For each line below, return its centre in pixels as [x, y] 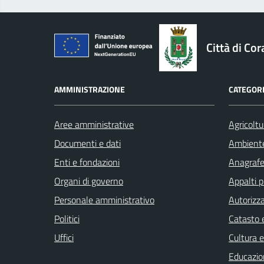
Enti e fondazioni [87, 162]
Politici [67, 219]
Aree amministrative [94, 125]
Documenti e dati [88, 143]
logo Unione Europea [94, 38]
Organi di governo [89, 181]
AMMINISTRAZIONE [90, 90]
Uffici [64, 238]
